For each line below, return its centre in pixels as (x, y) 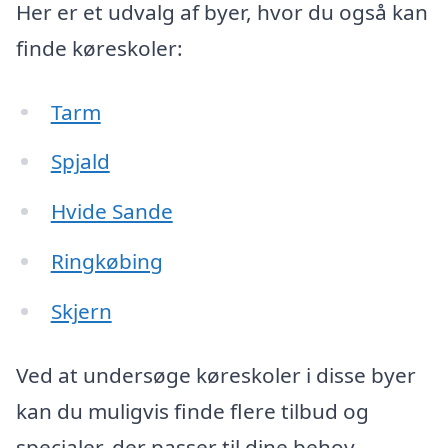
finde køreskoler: (99, 47)
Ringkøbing (106, 261)
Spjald (80, 161)
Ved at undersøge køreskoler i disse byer (216, 374)
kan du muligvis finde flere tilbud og (192, 410)
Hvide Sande (111, 211)
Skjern (81, 310)
